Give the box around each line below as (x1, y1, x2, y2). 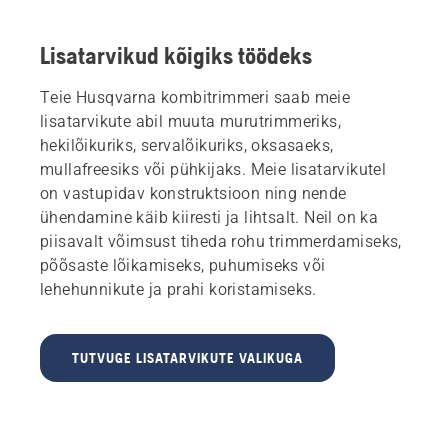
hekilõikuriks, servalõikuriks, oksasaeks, (40, 135, 334, 155)
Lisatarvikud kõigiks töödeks (40, 41, 312, 69)
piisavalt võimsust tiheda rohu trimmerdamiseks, (40, 231, 402, 251)
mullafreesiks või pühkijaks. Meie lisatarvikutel (40, 159, 387, 179)
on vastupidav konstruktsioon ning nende (40, 183, 347, 203)
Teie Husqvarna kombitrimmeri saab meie (40, 87, 351, 107)
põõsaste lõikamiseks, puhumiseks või (40, 255, 326, 275)
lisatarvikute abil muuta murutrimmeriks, (40, 111, 341, 131)
